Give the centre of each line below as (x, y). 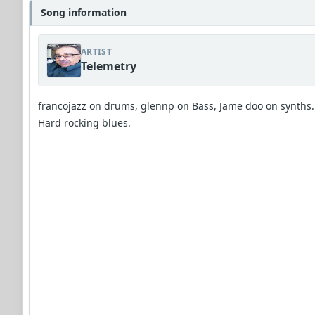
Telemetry (109, 66)
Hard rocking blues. (84, 123)
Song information (84, 12)
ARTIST (96, 52)
